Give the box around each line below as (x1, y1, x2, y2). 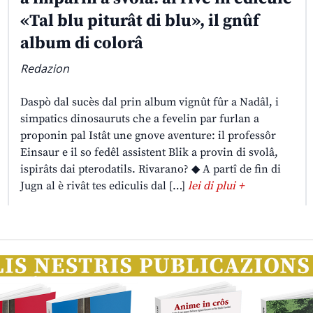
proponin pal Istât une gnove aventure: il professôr (20, 129, 276, 143)
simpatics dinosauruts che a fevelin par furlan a (20, 112, 259, 126)
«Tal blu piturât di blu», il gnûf (20, 10, 259, 32)
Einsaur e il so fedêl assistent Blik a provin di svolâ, (20, 145, 278, 160)
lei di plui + (187, 179, 244, 194)
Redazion (20, 61, 69, 77)
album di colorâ (20, 33, 143, 54)
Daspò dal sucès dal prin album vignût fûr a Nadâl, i (20, 95, 279, 110)
